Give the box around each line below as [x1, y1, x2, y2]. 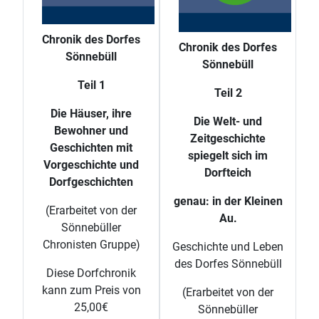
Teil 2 [214, 85, 242, 100]
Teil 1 [77, 78, 105, 93]
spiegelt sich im [188, 148, 268, 162]
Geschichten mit [50, 141, 132, 155]
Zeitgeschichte [190, 131, 266, 145]
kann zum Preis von [41, 283, 141, 298]
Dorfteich [204, 165, 251, 179]
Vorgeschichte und [43, 158, 139, 172]
